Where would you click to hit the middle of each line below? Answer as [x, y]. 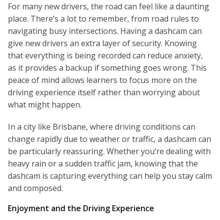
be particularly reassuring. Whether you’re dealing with [109, 151]
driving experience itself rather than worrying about [104, 93]
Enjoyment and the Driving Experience [81, 208]
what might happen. [45, 105]
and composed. [35, 188]
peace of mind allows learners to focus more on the [102, 80]
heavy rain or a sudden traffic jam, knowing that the [103, 164]
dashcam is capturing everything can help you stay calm [110, 176]
